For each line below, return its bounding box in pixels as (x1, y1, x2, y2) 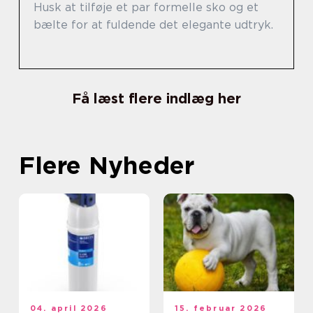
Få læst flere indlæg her (72, 89, 241, 107)
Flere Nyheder (19, 150, 194, 180)
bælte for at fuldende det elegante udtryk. (34, 17, 273, 31)
